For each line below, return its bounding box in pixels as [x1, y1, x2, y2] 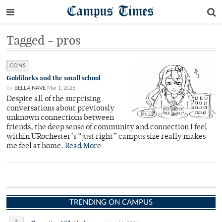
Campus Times [67, 1, 155, 20]
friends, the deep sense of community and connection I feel [6, 124, 207, 131]
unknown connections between [6, 114, 114, 122]
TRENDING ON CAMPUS [69, 199, 153, 206]
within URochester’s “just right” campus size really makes [6, 133, 206, 141]
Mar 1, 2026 [47, 85, 75, 91]
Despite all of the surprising [6, 96, 101, 103]
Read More [65, 143, 101, 150]
